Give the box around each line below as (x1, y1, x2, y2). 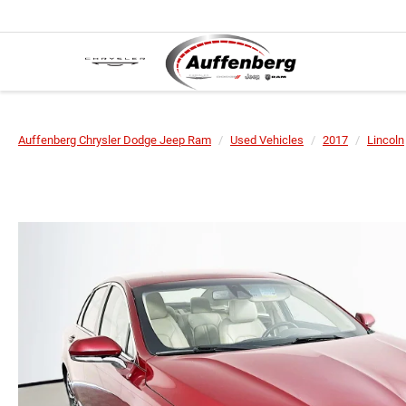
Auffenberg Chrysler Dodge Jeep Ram (18, 133, 211, 147)
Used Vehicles (230, 133, 304, 147)
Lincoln (367, 133, 404, 147)
